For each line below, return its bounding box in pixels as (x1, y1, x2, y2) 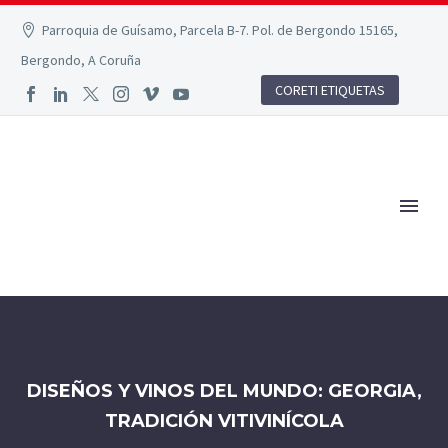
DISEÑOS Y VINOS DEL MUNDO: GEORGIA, (26, 380, 422, 401)
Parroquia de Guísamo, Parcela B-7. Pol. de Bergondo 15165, (42, 21, 399, 39)
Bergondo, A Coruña (21, 51, 141, 69)
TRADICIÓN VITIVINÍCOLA (104, 410, 344, 431)
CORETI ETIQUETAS (275, 81, 385, 99)
